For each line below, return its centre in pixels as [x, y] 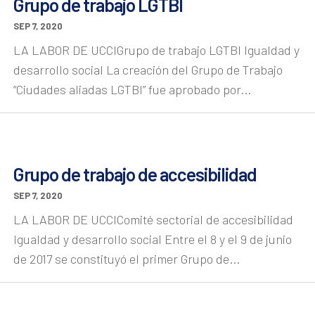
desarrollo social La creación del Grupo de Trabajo [148, 69]
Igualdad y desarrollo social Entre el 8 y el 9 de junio [153, 239]
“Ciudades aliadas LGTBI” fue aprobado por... [132, 89]
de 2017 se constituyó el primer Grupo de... [127, 259]
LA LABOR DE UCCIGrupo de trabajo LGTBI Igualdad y [156, 50]
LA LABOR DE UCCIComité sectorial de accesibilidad [153, 220]
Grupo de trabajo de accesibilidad [135, 174]
